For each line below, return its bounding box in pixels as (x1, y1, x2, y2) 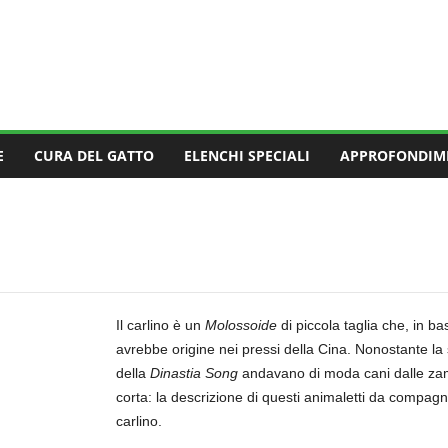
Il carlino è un (115, 317, 205, 333)
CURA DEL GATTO (33, 146, 154, 165)
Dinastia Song (149, 365, 238, 381)
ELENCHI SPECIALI (183, 146, 310, 165)
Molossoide (204, 317, 277, 333)
